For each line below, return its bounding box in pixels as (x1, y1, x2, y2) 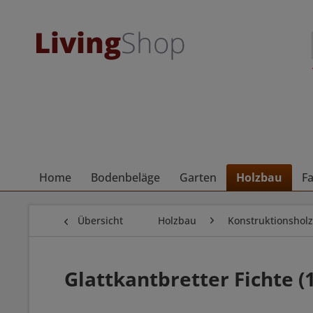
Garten (180, 170, 217, 185)
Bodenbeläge (91, 170, 160, 185)
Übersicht (78, 214, 123, 227)
